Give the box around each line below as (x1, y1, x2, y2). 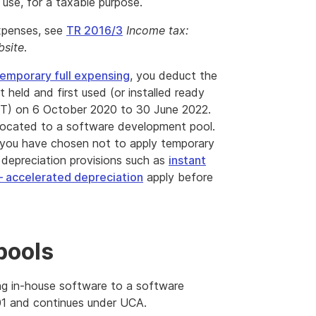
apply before (143, 170, 213, 184)
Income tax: (126, 23, 188, 37)
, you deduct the (130, 68, 217, 83)
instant (169, 153, 206, 167)
